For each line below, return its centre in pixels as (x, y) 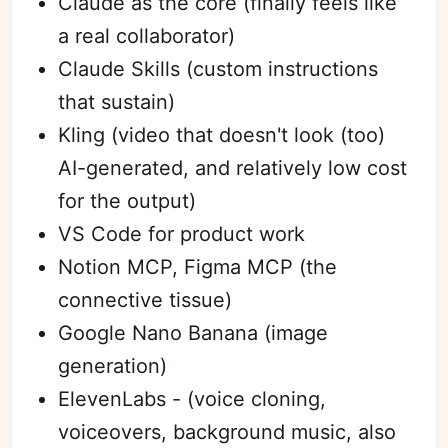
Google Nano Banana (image (193, 333)
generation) (113, 366)
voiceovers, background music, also (227, 432)
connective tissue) (145, 300)
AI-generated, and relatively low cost (233, 168)
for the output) (127, 201)
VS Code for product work (182, 234)
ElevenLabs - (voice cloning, (192, 399)
